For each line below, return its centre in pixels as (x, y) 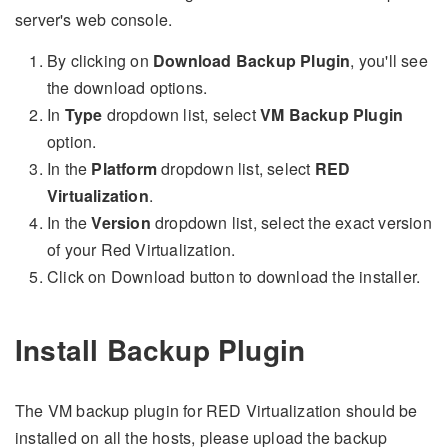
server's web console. (94, 20)
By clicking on (100, 61)
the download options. (127, 88)
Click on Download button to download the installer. (234, 277)
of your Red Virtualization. (141, 250)
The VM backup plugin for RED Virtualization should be (216, 410)
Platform (124, 169)
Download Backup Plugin (252, 61)
